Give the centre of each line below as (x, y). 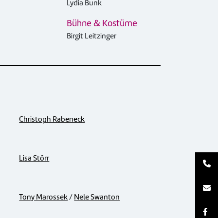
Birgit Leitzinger (91, 36)
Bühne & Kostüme (102, 23)
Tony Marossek (44, 197)
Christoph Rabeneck (52, 119)
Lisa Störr (34, 158)
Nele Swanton (97, 197)
